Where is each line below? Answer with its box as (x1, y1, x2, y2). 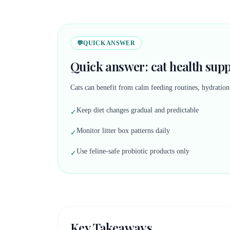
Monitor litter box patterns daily (76, 127, 170, 135)
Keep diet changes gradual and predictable (76, 106, 199, 114)
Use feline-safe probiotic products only (76, 147, 189, 155)
